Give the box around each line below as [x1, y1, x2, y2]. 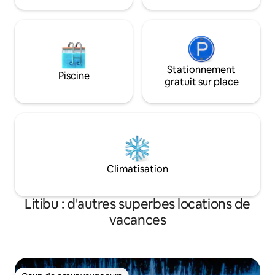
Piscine [58, 69, 90, 82]
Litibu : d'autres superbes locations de [25, 195, 250, 213]
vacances [109, 211, 166, 229]
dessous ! [15, 2, 54, 14]
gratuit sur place [164, 76, 239, 88]
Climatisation [107, 163, 168, 176]
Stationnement [167, 63, 236, 76]
